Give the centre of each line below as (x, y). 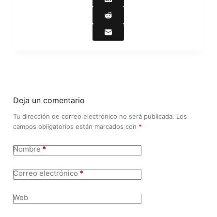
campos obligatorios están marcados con (76, 126)
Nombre (27, 149)
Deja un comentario (49, 100)
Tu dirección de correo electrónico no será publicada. (93, 116)
